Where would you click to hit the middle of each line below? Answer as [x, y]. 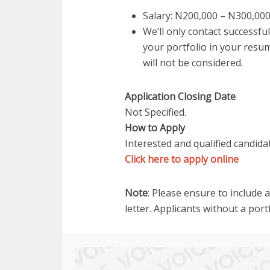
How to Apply [155, 128]
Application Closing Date [180, 96]
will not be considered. [193, 63]
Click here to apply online [182, 159]
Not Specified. [155, 112]
